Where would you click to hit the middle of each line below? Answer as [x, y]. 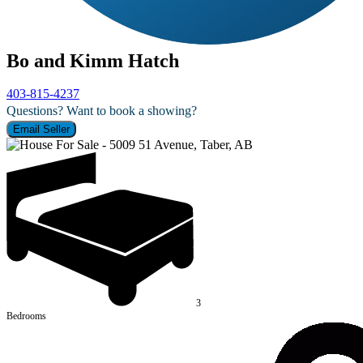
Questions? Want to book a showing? [102, 110]
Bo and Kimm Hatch [93, 60]
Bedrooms [26, 316]
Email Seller [41, 129]
